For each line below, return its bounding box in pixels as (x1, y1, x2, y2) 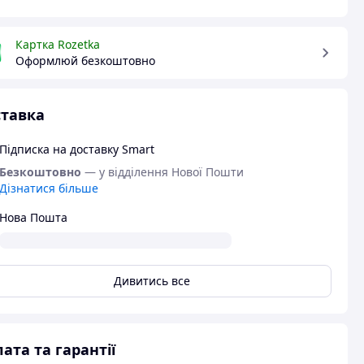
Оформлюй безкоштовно (15, 53, 155, 68)
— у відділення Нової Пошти (84, 164, 244, 180)
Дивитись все (114, 273, 191, 288)
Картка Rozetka (15, 37, 100, 52)
